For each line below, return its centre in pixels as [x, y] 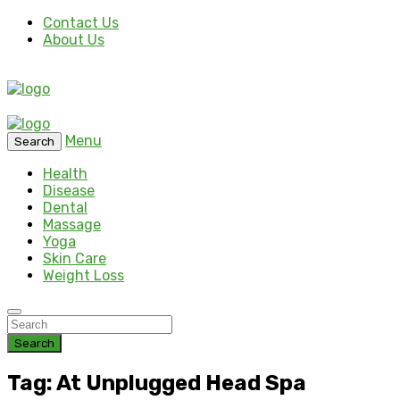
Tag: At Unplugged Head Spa [157, 383]
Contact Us [81, 23]
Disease [69, 191]
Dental [65, 208]
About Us [74, 40]
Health [65, 174]
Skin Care [75, 258]
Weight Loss [83, 275]
